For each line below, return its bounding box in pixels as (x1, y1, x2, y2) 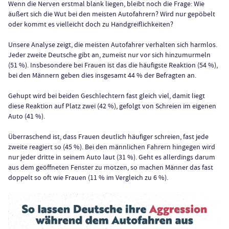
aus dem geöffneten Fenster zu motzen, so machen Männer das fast (8, 162, 213, 172)
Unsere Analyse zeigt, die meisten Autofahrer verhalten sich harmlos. (8, 39, 217, 49)
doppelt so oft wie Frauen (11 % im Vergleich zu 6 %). (8, 172, 170, 182)
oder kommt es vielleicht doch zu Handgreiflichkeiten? (8, 19, 175, 29)
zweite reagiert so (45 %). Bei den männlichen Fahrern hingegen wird (8, 142, 215, 151)
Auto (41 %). (8, 111, 47, 121)
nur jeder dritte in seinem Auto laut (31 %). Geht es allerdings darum (8, 152, 215, 162)
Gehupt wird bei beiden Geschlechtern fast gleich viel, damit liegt (8, 90, 205, 100)
